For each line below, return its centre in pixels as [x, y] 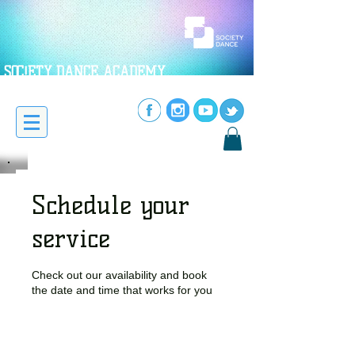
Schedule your [111, 204]
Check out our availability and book [119, 275]
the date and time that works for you [122, 290]
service [71, 238]
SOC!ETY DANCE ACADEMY [84, 72]
